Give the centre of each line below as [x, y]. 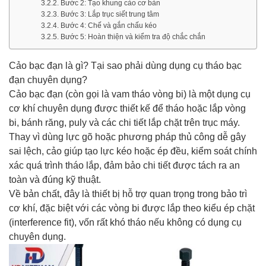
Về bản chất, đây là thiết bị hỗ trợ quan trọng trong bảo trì [128, 194]
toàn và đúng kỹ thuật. [55, 180]
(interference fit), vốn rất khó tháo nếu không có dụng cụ [125, 222]
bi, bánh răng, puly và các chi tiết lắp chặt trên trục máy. [124, 123]
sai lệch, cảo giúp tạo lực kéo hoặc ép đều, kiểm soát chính [133, 151]
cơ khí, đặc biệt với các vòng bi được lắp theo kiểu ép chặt [132, 208]
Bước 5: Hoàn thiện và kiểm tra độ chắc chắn [133, 37]
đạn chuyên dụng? [48, 80]
